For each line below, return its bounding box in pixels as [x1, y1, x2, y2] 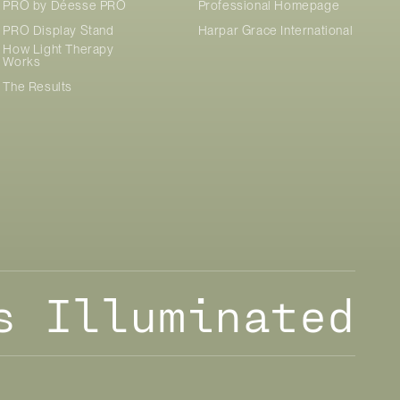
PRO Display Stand [3, 22, 114, 37]
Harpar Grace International [197, 22, 354, 37]
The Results [3, 79, 72, 94]
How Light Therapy [3, 41, 114, 56]
